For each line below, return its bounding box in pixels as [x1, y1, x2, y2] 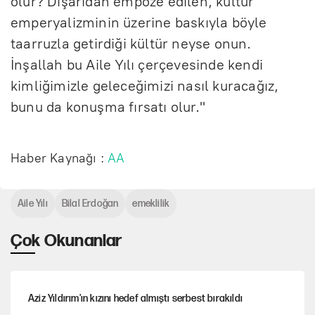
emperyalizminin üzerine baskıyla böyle [11, 13, 267, 31]
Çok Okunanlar [11, 230, 122, 251]
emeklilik [132, 197, 170, 210]
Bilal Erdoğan [61, 197, 119, 210]
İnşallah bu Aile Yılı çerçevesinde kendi [11, 56, 264, 73]
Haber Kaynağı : [11, 150, 108, 166]
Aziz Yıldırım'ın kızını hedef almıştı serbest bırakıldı [28, 292, 243, 304]
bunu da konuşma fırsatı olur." [11, 98, 205, 115]
